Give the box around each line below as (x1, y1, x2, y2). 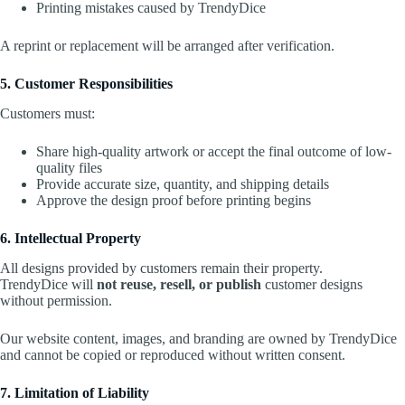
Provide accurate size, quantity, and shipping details (36, 175, 329, 192)
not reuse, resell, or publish (97, 276, 261, 292)
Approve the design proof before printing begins (36, 192, 311, 208)
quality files (36, 159, 102, 175)
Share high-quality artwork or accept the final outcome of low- (36, 143, 391, 159)
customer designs (261, 276, 363, 292)
